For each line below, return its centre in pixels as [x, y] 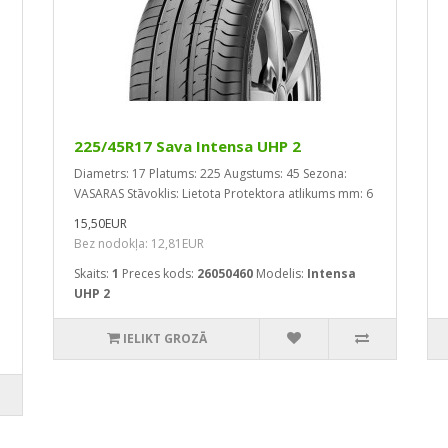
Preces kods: [159, 273]
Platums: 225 [185, 173]
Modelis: [281, 273]
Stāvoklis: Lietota [174, 193]
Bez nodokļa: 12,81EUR [139, 243]
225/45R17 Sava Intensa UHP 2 [187, 146]
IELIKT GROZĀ [164, 338]
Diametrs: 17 [110, 173]
